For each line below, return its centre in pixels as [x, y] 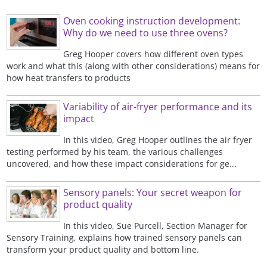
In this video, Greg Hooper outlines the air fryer [158, 139]
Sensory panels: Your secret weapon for [153, 192]
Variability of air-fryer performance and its [158, 106]
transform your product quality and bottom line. [103, 249]
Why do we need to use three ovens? [146, 33]
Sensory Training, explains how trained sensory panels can [125, 237]
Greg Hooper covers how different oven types [153, 54]
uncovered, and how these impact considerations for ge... [122, 163]
